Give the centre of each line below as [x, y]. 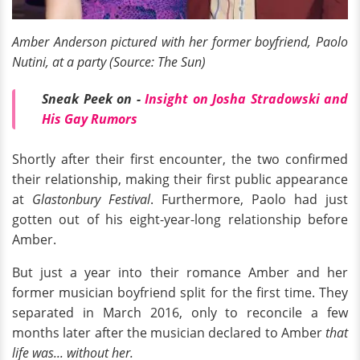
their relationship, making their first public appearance [180, 180]
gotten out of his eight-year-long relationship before [180, 220]
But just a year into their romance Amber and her [180, 273]
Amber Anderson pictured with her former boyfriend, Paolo [180, 42]
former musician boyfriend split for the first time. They [180, 293]
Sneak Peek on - [93, 98]
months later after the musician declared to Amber [169, 333]
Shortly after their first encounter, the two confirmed [180, 160]
